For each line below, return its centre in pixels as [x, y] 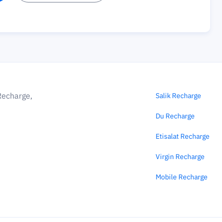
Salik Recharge [178, 96]
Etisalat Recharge [183, 136]
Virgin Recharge [180, 157]
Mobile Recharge [182, 177]
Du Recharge [175, 116]
